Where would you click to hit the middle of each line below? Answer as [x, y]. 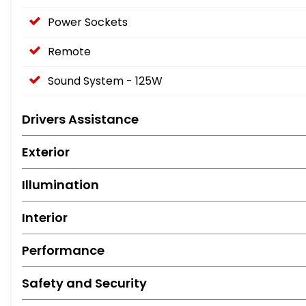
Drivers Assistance [80, 120]
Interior [45, 218]
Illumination [60, 185]
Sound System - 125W [105, 81]
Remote [69, 52]
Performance [63, 251]
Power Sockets [88, 23]
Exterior [46, 152]
